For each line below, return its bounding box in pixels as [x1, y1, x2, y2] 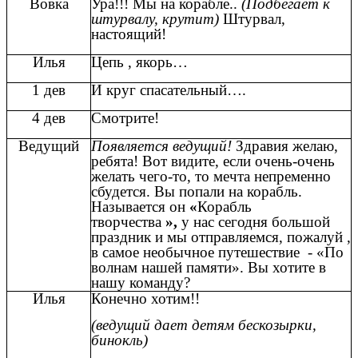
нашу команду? [91, 273, 190, 291]
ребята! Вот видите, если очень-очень [91, 152, 335, 169]
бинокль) [91, 332, 148, 349]
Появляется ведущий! [91, 137, 236, 154]
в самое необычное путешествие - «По [91, 243, 344, 261]
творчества [91, 213, 161, 230]
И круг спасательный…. [91, 81, 246, 98]
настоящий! [91, 25, 166, 42]
